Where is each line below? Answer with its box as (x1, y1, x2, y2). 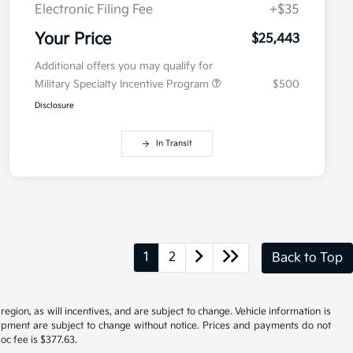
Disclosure (35, 101, 74, 111)
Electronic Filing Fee (35, 2, 153, 18)
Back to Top (272, 250, 343, 266)
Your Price (35, 30, 111, 50)
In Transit (156, 139, 192, 149)
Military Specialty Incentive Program (35, 78, 212, 91)
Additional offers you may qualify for (35, 60, 213, 73)
